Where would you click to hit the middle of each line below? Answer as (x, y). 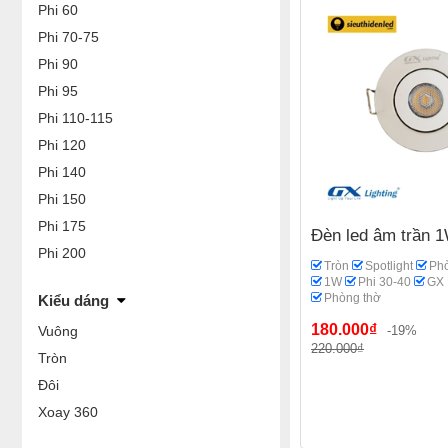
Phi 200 (62, 253)
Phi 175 (62, 226)
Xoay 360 (68, 412)
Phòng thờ (352, 298)
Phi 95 (58, 91)
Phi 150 (62, 199)
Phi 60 (58, 10)
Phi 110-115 (75, 118)
